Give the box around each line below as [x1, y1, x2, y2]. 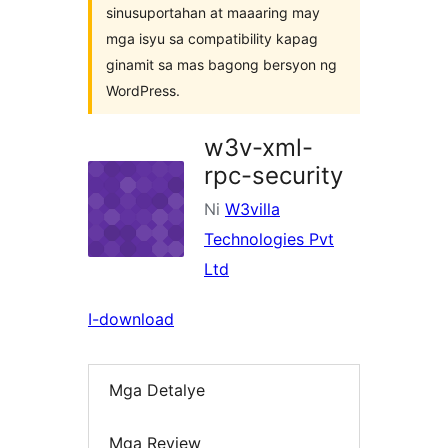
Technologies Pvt [204, 229, 334, 249]
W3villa [225, 199, 280, 219]
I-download [88, 309, 174, 329]
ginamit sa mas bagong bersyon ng [106, 56, 337, 73]
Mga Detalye [109, 380, 205, 401]
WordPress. [106, 82, 180, 99]
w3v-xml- [204, 133, 313, 162]
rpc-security [204, 161, 343, 190]
